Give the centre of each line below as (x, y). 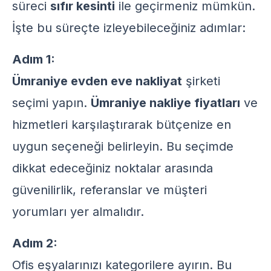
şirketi (201, 81)
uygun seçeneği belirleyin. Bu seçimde (123, 146)
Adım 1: (34, 59)
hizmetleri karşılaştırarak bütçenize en (122, 125)
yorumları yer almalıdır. (78, 212)
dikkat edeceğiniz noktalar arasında (113, 168)
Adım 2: (35, 243)
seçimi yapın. (51, 103)
